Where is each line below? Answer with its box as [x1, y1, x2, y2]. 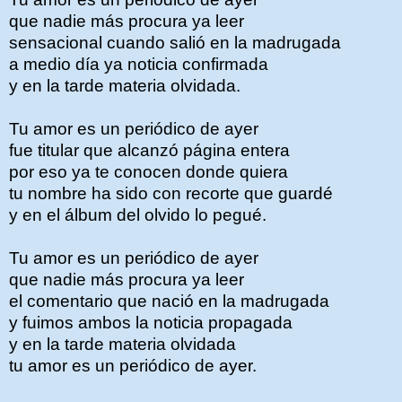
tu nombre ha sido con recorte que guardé [9, 184, 333, 203]
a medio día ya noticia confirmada [9, 55, 268, 74]
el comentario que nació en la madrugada [9, 292, 329, 310]
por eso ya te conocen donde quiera [9, 162, 288, 181]
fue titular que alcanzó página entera [9, 141, 290, 160]
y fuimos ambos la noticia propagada [9, 313, 293, 332]
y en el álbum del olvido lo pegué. [9, 205, 267, 224]
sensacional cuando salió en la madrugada [9, 33, 341, 52]
